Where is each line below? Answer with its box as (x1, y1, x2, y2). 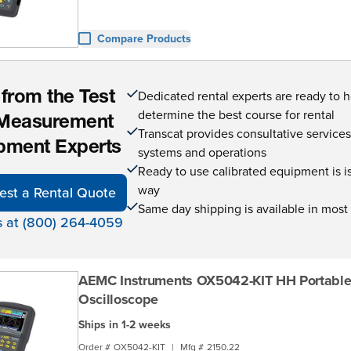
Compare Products (97, 30, 191, 46)
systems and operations (138, 143, 267, 161)
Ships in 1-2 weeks (78, 316, 171, 332)
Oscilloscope (78, 288, 159, 309)
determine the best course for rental (138, 105, 335, 123)
